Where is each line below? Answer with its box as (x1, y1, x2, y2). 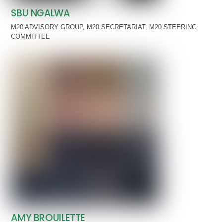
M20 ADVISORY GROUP (11, 23, 83, 31)
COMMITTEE (11, 33, 51, 41)
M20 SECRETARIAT (87, 23, 146, 31)
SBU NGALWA (11, 6, 70, 20)
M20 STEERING (149, 23, 197, 31)
